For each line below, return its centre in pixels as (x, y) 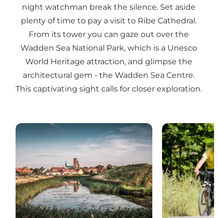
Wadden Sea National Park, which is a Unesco (109, 48)
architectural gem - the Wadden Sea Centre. (109, 75)
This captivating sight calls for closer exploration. (109, 89)
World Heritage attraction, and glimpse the (109, 62)
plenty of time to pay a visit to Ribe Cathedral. (109, 21)
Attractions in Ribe (51, 128)
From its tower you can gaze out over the (109, 35)
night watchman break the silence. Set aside (109, 7)
